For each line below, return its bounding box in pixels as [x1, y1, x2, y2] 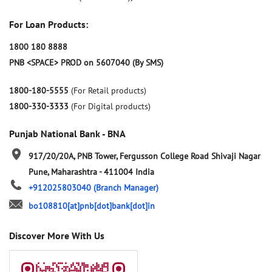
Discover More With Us [9, 229, 104, 242]
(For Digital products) [71, 101, 151, 112]
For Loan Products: [9, 18, 88, 31]
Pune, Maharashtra [29, 166, 99, 178]
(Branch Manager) [93, 182, 158, 194]
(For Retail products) [71, 85, 146, 97]
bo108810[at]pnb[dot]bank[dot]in [29, 200, 155, 212]
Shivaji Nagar [211, 151, 260, 162]
